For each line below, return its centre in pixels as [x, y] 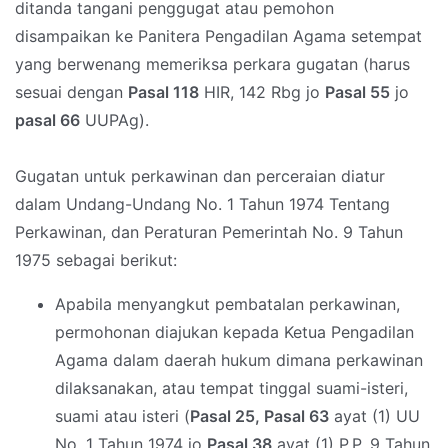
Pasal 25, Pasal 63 [259, 416]
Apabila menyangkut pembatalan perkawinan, [227, 304]
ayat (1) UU [374, 416]
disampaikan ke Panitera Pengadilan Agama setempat [218, 36]
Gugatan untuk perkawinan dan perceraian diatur [200, 176]
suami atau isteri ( [122, 416]
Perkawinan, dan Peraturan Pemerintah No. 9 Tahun [209, 232]
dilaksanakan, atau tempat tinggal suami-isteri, [231, 388]
